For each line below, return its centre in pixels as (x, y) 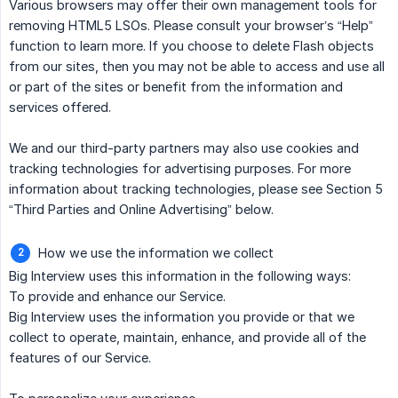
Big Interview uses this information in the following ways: (180, 276)
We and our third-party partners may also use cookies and (184, 148)
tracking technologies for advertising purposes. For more (180, 169)
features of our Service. (80, 358)
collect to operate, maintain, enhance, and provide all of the (187, 338)
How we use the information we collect (156, 253)
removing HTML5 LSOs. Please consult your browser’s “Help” (191, 26)
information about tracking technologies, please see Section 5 (196, 189)
